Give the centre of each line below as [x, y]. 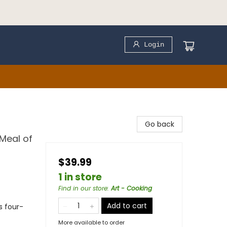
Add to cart [127, 206]
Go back [160, 124]
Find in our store [83, 188]
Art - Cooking [131, 188]
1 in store [80, 177]
